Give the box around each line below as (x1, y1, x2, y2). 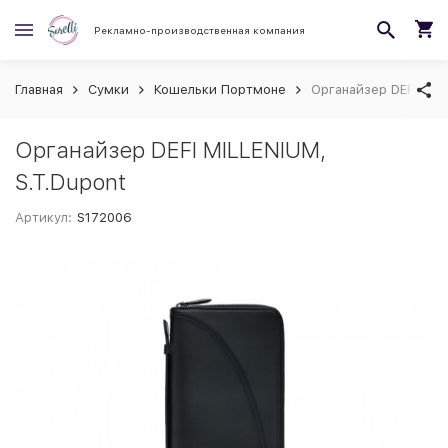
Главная (15, 82, 63, 97)
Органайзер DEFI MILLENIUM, (15, 137, 326, 163)
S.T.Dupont (15, 169, 126, 195)
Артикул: (15, 210, 72, 225)
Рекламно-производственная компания (94, 23, 305, 36)
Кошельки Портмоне (154, 82, 286, 97)
